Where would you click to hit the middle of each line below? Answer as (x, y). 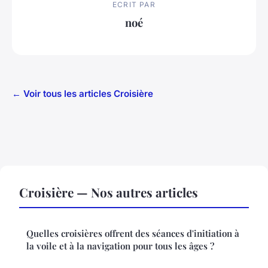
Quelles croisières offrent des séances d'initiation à (133, 233)
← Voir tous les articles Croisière (83, 93)
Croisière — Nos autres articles (109, 192)
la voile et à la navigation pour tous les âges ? (120, 246)
